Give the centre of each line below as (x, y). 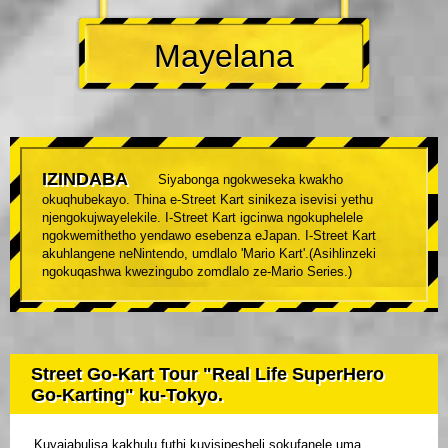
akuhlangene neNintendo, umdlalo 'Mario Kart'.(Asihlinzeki (209, 254)
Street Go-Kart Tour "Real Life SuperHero (207, 374)
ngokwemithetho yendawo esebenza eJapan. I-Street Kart (209, 236)
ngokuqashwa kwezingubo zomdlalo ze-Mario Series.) (197, 272)
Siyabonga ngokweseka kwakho (250, 180)
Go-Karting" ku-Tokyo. (127, 395)
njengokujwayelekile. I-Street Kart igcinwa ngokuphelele (202, 218)
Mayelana (224, 56)
